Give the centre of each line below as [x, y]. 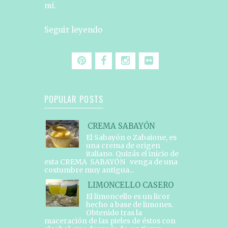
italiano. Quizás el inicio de [132, 153]
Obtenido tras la [114, 212]
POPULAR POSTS [74, 99]
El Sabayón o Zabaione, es [131, 137]
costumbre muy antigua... [89, 170]
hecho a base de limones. [129, 204]
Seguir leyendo [73, 30]
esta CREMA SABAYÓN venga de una [111, 162]
